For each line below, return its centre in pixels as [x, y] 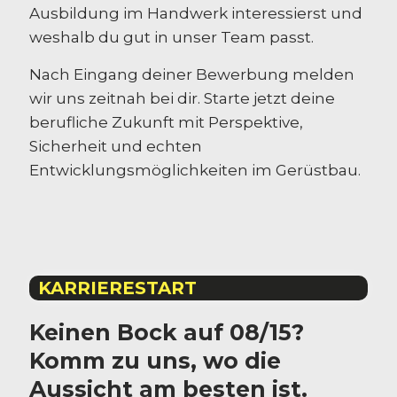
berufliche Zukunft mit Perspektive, [166, 122]
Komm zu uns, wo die [155, 360]
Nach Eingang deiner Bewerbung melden [192, 74]
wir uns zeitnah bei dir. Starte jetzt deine [182, 98]
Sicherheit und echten [116, 146]
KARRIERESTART [117, 288]
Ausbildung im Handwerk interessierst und [196, 13]
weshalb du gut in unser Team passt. [171, 37]
